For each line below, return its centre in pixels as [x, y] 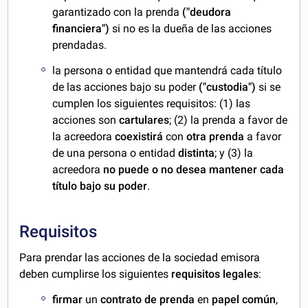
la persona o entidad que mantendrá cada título [167, 70]
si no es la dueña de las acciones [192, 28]
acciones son [86, 120]
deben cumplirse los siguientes [96, 274]
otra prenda [216, 136]
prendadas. [80, 45]
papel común [244, 299]
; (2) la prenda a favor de [229, 120]
